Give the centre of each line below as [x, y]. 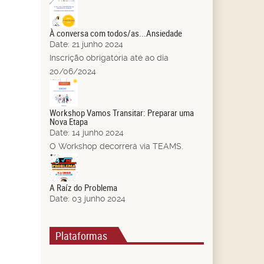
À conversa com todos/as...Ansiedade [115, 33]
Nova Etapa [68, 121]
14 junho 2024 [98, 132]
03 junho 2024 [98, 198]
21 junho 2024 [97, 44]
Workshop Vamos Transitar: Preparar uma [121, 112]
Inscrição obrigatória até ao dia [109, 57]
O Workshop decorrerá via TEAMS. [116, 146]
